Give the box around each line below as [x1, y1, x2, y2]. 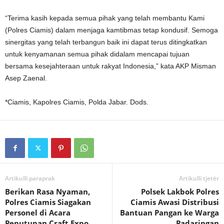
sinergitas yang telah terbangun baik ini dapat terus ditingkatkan [5, 38, 207, 46]
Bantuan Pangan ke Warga [120, 207, 219, 217]
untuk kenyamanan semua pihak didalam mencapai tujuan [5, 50, 189, 58]
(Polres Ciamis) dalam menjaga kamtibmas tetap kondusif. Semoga [5, 26, 218, 34]
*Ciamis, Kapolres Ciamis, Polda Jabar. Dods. [5, 98, 148, 106]
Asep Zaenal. [5, 74, 47, 82]
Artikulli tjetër [179, 174, 219, 182]
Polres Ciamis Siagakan [5, 197, 91, 207]
